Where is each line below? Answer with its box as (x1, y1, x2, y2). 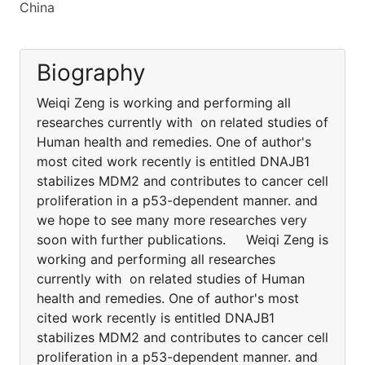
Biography (37, 59, 146, 86)
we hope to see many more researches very (37, 212, 307, 228)
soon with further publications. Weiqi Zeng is (37, 231, 328, 248)
